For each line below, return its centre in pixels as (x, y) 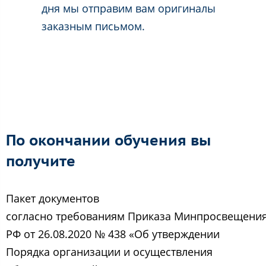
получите (41, 161)
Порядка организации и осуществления (109, 251)
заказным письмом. (93, 26)
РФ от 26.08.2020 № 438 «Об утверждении (113, 234)
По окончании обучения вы (108, 140)
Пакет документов (53, 198)
